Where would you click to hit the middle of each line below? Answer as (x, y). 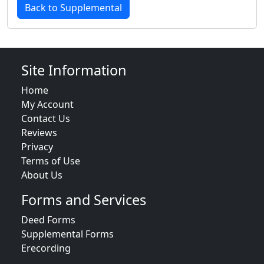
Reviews (39, 133)
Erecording (46, 248)
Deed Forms (48, 220)
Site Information (74, 70)
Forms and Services (84, 200)
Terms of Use (51, 161)
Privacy (37, 147)
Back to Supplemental (73, 8)
